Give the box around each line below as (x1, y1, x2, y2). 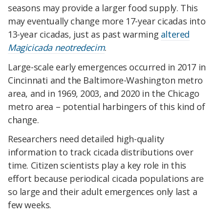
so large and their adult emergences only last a (8, 186, 197, 198)
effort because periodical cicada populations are (8, 173, 204, 185)
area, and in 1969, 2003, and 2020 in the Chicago (8, 87, 199, 99)
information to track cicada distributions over (8, 146, 194, 158)
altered (160, 28, 190, 40)
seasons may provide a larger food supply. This (8, 1, 198, 14)
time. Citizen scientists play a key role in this (8, 159, 186, 172)
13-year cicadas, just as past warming (8, 28, 161, 40)
